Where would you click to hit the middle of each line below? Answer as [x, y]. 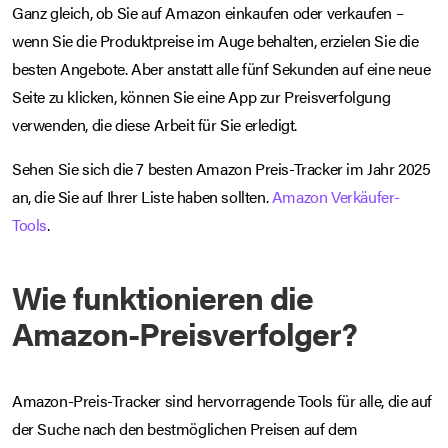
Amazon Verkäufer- [336, 197]
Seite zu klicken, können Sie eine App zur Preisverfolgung [201, 97]
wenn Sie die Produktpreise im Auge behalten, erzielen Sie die [215, 41]
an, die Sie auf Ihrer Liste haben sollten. [142, 197]
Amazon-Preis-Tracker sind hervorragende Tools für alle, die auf [222, 401]
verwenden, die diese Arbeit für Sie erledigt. [155, 125]
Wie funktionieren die [162, 297]
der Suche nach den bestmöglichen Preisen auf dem [185, 429]
